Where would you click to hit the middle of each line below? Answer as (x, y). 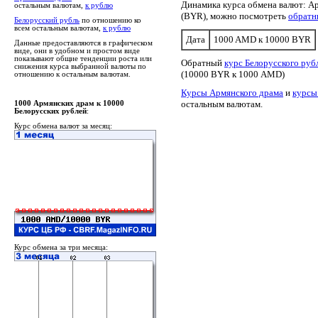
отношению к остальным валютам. (72, 74)
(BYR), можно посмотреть (235, 16)
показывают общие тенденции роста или (83, 59)
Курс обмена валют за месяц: (63, 126)
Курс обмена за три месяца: (61, 247)
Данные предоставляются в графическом (83, 43)
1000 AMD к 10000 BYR (262, 39)
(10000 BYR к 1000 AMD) (233, 74)
